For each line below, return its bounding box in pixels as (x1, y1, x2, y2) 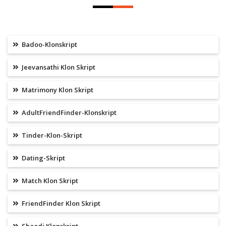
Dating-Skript (20, 153, 65, 163)
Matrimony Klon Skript (20, 85, 93, 95)
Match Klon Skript (20, 176, 78, 186)
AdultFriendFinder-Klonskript (20, 108, 117, 118)
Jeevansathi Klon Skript (20, 63, 95, 72)
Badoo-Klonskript (20, 40, 77, 49)
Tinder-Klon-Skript (20, 131, 82, 140)
